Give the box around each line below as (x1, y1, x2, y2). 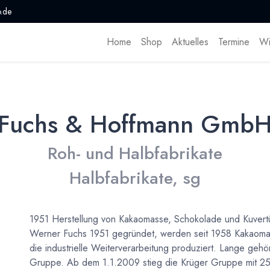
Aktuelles (171, 35, 209, 49)
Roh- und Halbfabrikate (48, 141, 222, 166)
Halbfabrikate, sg (69, 166, 201, 191)
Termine (218, 35, 250, 49)
